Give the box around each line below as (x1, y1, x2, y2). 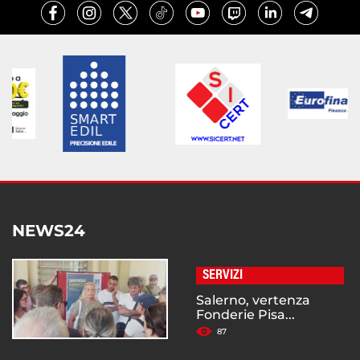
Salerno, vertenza (196, 292, 310, 309)
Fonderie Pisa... (196, 307, 295, 323)
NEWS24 (12, 221, 85, 241)
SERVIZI (202, 268, 243, 284)
